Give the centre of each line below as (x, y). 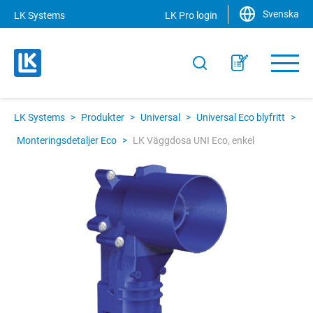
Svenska (281, 14)
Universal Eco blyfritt (241, 117)
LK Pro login (191, 15)
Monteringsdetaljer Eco (67, 140)
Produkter (103, 117)
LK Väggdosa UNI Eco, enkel (194, 140)
